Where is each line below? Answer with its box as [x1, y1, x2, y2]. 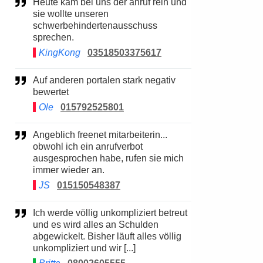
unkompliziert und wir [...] [33, 243, 136, 253]
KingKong [39, 48, 80, 58]
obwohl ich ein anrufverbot [33, 141, 143, 151]
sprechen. [33, 32, 74, 42]
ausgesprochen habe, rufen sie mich [33, 153, 184, 163]
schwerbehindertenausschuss [33, 21, 157, 31]
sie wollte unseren [33, 9, 109, 19]
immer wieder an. [33, 165, 104, 175]
